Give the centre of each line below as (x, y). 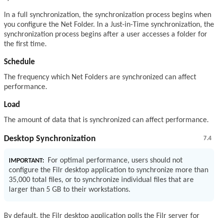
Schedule (19, 62)
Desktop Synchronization (50, 139)
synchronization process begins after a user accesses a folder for (106, 35)
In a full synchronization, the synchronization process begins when (108, 15)
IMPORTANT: (27, 161)
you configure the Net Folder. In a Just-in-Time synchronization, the (109, 25)
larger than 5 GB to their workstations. (70, 190)
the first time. (25, 45)
